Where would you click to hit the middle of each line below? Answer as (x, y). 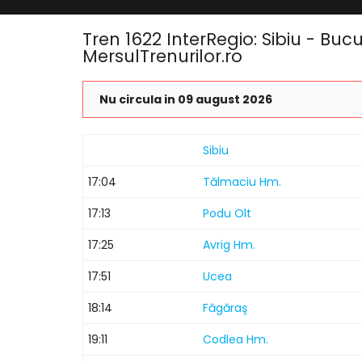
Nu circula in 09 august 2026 (186, 99)
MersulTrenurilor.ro (162, 56)
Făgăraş (225, 308)
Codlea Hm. (236, 339)
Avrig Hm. (229, 245)
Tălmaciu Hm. (242, 182)
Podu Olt (227, 213)
